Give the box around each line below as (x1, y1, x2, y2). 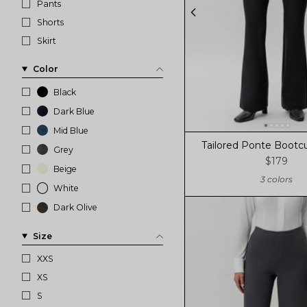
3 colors (260, 173, 293, 184)
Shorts (37, 17, 64, 27)
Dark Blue (53, 106, 95, 116)
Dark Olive (53, 202, 98, 213)
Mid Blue (53, 125, 89, 136)
